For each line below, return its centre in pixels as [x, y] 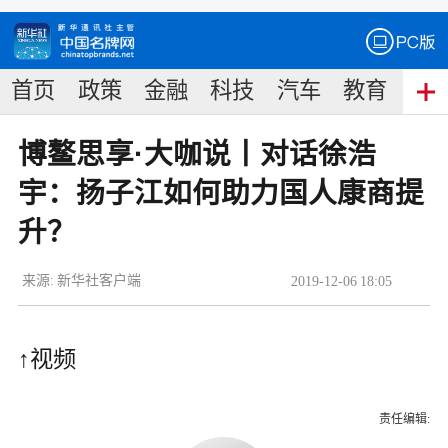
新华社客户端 [99, 280]
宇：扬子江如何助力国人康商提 [220, 193]
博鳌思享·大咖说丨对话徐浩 [196, 154]
